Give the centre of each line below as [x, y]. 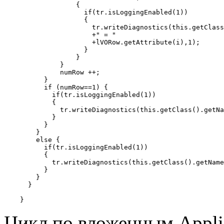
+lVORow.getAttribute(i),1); [102, 42]
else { [32, 140]
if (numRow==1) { [56, 87]
